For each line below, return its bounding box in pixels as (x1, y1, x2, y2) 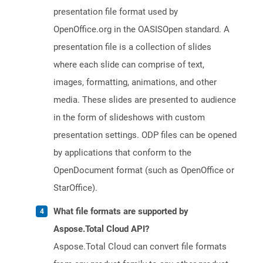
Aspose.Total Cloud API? (53, 224, 149, 235)
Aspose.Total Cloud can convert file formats (53, 241, 227, 252)
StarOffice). (53, 183, 97, 194)
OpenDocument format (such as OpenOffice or (53, 165, 234, 176)
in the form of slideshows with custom (53, 112, 205, 123)
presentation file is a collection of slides (53, 42, 211, 53)
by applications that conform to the (53, 147, 191, 159)
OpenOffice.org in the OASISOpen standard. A (53, 24, 230, 35)
